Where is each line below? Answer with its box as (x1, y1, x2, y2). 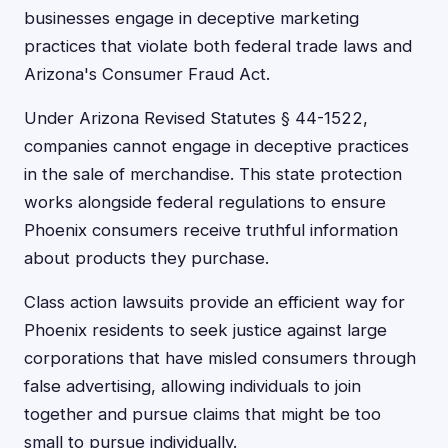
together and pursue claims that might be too (24, 404, 381, 424)
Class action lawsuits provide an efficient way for (24, 292, 405, 312)
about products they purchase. (24, 248, 269, 268)
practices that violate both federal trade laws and (24, 36, 412, 56)
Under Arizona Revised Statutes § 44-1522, (24, 108, 368, 128)
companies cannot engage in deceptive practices (24, 136, 409, 156)
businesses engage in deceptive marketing (24, 8, 359, 28)
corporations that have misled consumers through (24, 348, 416, 368)
